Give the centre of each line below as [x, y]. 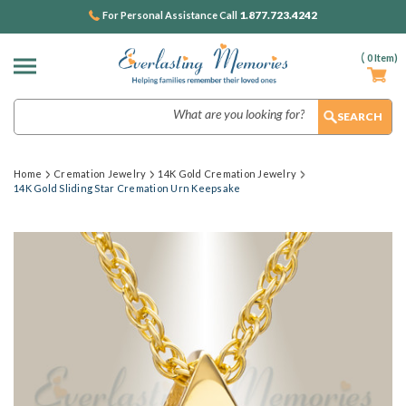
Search [33, 108]
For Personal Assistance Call [171, 15]
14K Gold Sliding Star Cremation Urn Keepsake [127, 188]
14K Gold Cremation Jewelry [227, 174]
